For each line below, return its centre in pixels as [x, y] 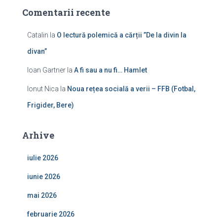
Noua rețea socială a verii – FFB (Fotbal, [131, 89]
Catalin [38, 35]
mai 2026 [42, 195]
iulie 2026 [43, 158]
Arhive [38, 135]
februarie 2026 [51, 214]
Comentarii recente [66, 12]
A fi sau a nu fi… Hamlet [110, 70]
